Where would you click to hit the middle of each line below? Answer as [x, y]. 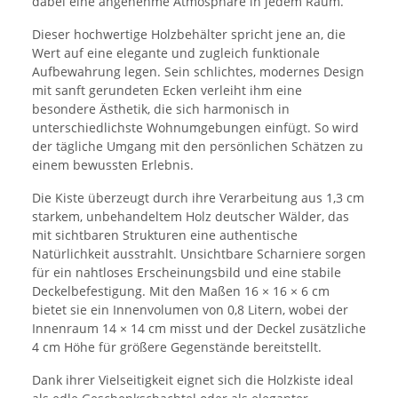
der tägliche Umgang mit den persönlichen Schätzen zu [198, 147]
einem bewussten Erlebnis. [113, 165]
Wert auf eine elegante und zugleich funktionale [176, 53]
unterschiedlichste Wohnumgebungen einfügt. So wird [195, 128]
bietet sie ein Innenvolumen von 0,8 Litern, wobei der [190, 310]
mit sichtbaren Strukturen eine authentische [165, 235]
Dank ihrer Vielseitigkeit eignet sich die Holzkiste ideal [193, 380]
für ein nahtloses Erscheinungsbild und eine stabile [187, 273]
